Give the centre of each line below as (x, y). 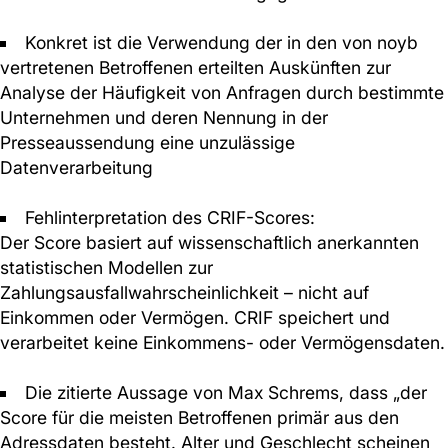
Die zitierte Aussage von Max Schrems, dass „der (225, 393)
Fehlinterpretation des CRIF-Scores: (169, 218)
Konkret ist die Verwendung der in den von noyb (221, 43)
